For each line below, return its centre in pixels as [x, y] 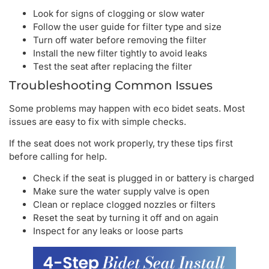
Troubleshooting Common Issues [111, 85]
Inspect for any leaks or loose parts [108, 231]
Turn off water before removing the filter [120, 40]
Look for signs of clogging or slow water [119, 13]
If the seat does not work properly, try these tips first [121, 143]
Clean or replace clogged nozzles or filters [124, 205]
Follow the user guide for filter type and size [127, 26]
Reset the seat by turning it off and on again [126, 218]
